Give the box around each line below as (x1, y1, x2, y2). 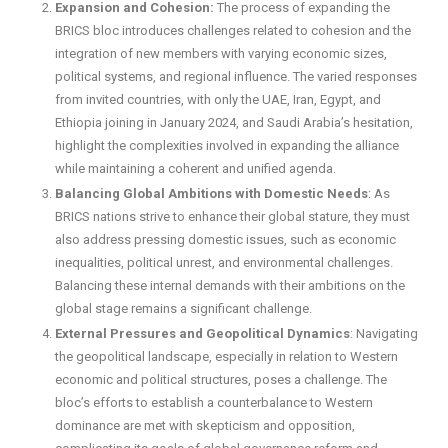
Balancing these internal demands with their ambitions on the (55, 278, 405, 294)
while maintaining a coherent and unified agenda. (55, 161, 336, 177)
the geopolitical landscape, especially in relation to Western (55, 349, 398, 365)
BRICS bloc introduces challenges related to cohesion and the (55, 23, 411, 39)
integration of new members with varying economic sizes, (55, 46, 387, 62)
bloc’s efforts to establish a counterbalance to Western (55, 395, 373, 411)
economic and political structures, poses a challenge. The (55, 372, 387, 388)
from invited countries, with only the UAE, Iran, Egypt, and (55, 92, 381, 108)
